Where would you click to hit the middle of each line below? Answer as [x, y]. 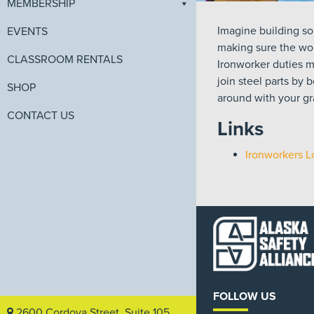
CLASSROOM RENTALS [65, 59]
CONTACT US [41, 115]
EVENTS [27, 31]
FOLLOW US [245, 297]
